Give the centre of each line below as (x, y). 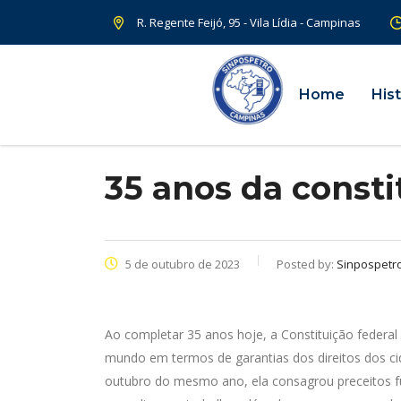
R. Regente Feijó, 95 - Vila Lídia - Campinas (249, 22)
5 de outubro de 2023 (181, 264)
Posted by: (307, 264)
